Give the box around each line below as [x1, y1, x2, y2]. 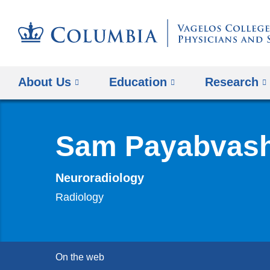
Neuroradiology [55, 171, 144, 184]
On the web [55, 252, 104, 263]
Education [109, 75, 168, 89]
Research [205, 75, 259, 89]
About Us [18, 75, 71, 89]
